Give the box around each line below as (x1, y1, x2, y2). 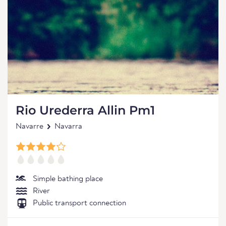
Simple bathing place (33, 175, 103, 183)
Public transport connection (33, 199, 126, 207)
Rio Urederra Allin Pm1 (16, 103, 155, 118)
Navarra (54, 123, 82, 131)
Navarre (16, 123, 43, 131)
